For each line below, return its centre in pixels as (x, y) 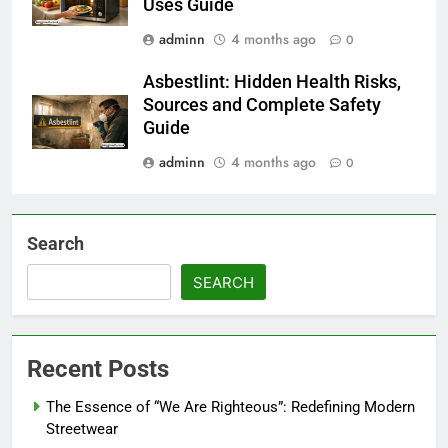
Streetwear (82, 428)
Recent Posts (98, 368)
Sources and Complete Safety (262, 104)
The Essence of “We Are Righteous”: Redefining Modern (230, 406)
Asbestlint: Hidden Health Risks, (272, 81)
